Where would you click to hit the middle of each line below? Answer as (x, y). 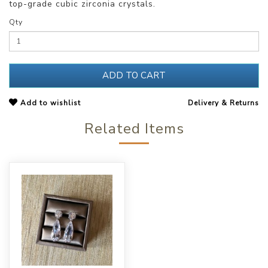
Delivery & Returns (223, 103)
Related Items (134, 129)
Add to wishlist (49, 103)
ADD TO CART (134, 76)
